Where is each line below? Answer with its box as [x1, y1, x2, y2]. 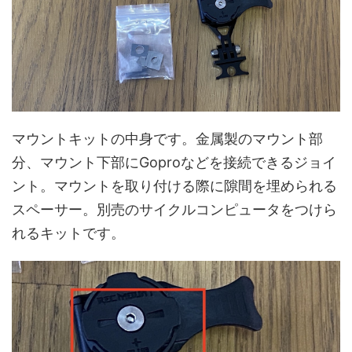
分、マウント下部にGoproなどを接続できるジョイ [12, 153, 336, 170]
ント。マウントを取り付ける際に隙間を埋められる [12, 177, 337, 194]
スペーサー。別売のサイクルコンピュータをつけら [12, 200, 337, 218]
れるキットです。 [12, 224, 125, 241]
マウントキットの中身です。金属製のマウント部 [12, 130, 323, 147]
